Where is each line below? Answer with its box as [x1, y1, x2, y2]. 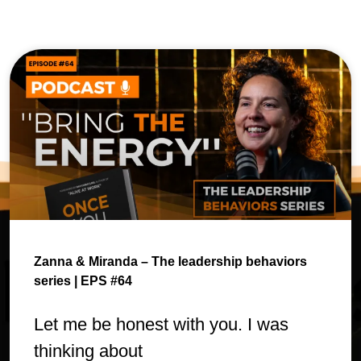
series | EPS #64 [34, 273, 132, 288]
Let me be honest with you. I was [34, 313, 288, 334]
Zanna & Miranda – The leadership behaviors [34, 254, 307, 268]
